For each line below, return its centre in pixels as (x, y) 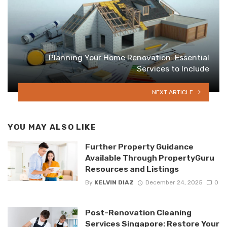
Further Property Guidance (139, 147)
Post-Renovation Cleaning (138, 213)
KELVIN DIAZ (114, 183)
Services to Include (173, 68)
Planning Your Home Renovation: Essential (129, 57)
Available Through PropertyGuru (149, 158)
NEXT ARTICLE (173, 92)
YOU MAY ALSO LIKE (52, 127)
